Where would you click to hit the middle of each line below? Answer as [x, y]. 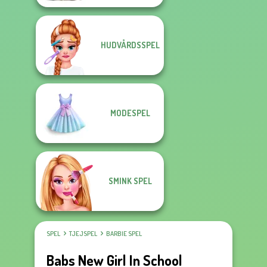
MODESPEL [130, 113]
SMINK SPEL [130, 181]
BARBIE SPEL [124, 234]
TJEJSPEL [83, 234]
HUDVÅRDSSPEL [130, 45]
